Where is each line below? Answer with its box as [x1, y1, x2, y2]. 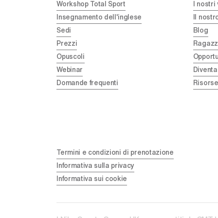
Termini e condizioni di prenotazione [56, 148, 174, 156]
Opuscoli [56, 53, 85, 60]
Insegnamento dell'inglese [56, 14, 142, 21]
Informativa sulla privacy [56, 162, 135, 169]
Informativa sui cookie [56, 175, 127, 182]
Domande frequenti [56, 79, 118, 87]
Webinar [56, 66, 83, 73]
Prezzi [56, 40, 77, 47]
